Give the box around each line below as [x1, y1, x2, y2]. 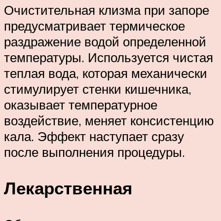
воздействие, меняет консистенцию [4, 112, 214, 128]
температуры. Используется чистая [4, 49, 213, 65]
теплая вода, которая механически [4, 65, 207, 81]
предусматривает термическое [4, 17, 185, 34]
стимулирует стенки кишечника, [4, 80, 191, 97]
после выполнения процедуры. [4, 144, 185, 160]
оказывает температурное [4, 96, 157, 112]
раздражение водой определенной [4, 33, 206, 49]
